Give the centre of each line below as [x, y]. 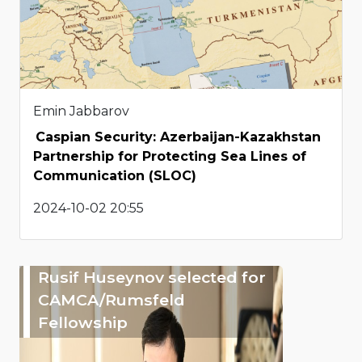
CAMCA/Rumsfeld [112, 299]
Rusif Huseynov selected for [152, 277]
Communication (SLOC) [115, 175]
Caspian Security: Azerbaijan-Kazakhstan [178, 137]
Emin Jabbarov [81, 111]
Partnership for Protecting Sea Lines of [170, 156]
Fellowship [83, 322]
